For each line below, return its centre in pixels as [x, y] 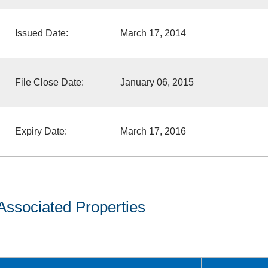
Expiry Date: [41, 131]
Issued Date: [41, 33]
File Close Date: [49, 82]
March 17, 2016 [153, 131]
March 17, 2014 [153, 33]
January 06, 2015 [157, 82]
